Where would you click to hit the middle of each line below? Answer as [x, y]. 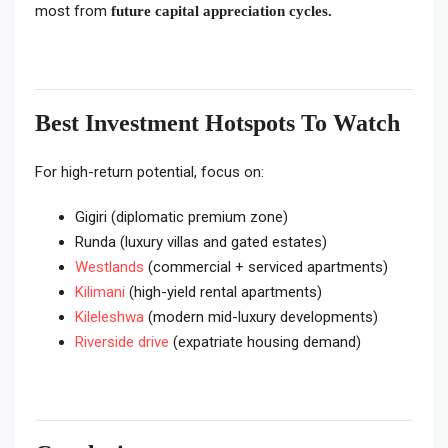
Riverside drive [122, 342]
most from [73, 11]
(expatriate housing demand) [265, 342]
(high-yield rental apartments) [223, 292]
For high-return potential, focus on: [149, 172]
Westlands [109, 267]
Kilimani [100, 292]
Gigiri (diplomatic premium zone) [181, 217]
